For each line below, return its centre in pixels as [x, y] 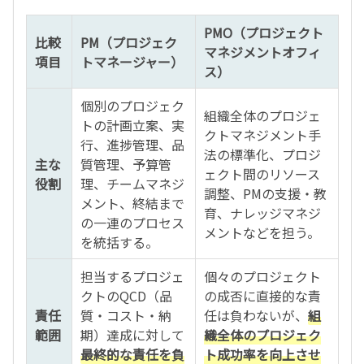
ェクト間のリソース [262, 174]
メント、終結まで [132, 203]
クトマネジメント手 [262, 135]
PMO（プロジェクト [264, 32]
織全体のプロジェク [262, 335]
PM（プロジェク [129, 42]
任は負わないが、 [256, 315]
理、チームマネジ [132, 184]
